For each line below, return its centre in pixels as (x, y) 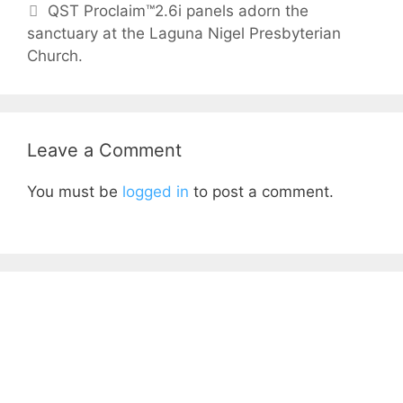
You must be (75, 192)
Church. (55, 56)
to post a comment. (261, 192)
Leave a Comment (104, 151)
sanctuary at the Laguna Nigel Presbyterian (184, 34)
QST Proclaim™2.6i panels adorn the (179, 11)
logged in (156, 192)
